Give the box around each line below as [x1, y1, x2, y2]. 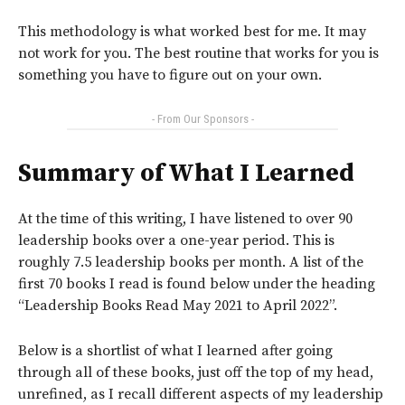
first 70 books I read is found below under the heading [18, 274, 375, 293]
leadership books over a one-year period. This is [18, 231, 334, 250]
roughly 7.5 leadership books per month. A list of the [18, 252, 363, 271]
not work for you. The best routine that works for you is [18, 43, 379, 62]
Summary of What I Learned [18, 156, 354, 189]
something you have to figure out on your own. [18, 65, 322, 84]
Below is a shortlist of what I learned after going [18, 341, 333, 360]
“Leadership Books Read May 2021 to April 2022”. [18, 296, 337, 315]
